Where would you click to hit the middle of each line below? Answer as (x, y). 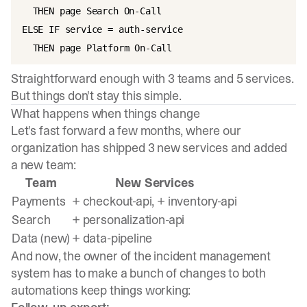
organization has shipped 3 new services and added (149, 148)
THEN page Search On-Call (92, 11)
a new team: (44, 165)
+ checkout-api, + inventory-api (155, 201)
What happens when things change (106, 113)
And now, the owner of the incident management (141, 256)
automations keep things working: (101, 290)
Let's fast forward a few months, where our (126, 131)
